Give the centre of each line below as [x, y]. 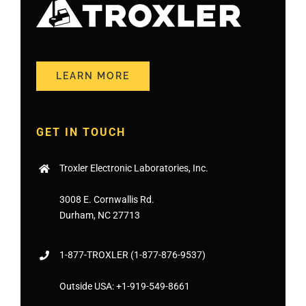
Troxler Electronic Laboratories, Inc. [134, 168]
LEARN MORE [93, 75]
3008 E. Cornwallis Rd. [107, 199]
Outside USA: [87, 286]
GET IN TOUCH [81, 132]
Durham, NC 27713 [99, 215]
